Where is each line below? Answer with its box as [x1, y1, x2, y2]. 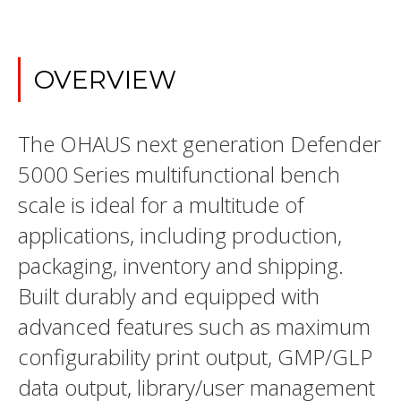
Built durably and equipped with [18, 281, 320, 311]
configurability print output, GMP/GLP [18, 342, 372, 371]
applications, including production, [18, 220, 342, 250]
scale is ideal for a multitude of [18, 190, 303, 219]
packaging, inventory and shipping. [18, 251, 344, 280]
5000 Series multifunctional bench [18, 159, 340, 189]
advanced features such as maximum [18, 311, 371, 341]
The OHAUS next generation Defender [18, 129, 381, 158]
